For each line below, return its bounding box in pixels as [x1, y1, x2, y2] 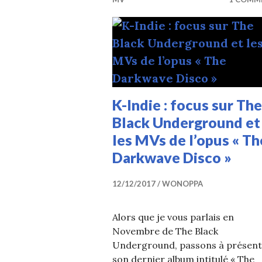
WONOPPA [162, 179, 203, 188]
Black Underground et [112, 113, 260, 131]
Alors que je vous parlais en [112, 211, 234, 223]
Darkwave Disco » [112, 149, 232, 166]
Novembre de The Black [112, 225, 218, 237]
